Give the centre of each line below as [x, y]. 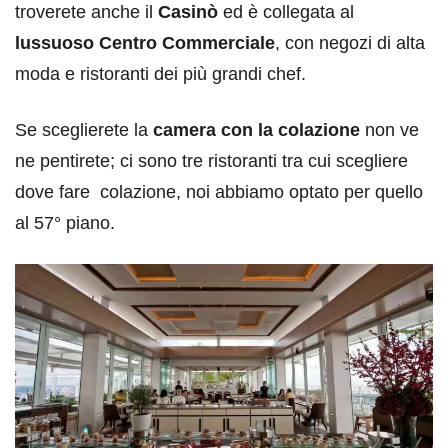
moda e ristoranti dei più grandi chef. [160, 74]
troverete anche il [86, 12]
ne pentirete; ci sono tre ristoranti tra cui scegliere [211, 161]
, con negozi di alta [350, 43]
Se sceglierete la [84, 130]
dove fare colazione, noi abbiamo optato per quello [219, 192]
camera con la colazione [256, 130]
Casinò [188, 12]
